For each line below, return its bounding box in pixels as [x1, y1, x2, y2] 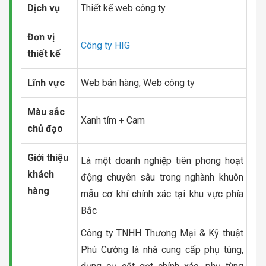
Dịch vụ [27, 2, 60, 14]
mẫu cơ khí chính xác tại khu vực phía [81, 188, 243, 199]
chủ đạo [27, 122, 63, 134]
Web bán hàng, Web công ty [81, 77, 195, 88]
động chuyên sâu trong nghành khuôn [81, 171, 243, 183]
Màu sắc [27, 106, 65, 118]
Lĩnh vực [27, 77, 65, 88]
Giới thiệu [27, 151, 68, 163]
